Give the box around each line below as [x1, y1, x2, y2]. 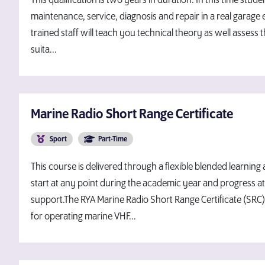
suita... [31, 44, 57, 55]
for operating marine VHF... [31, 211, 136, 222]
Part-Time [98, 135, 127, 143]
